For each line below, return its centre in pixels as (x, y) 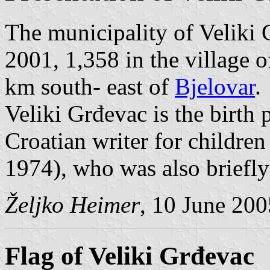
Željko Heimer (72, 204)
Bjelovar (215, 86)
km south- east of (90, 86)
